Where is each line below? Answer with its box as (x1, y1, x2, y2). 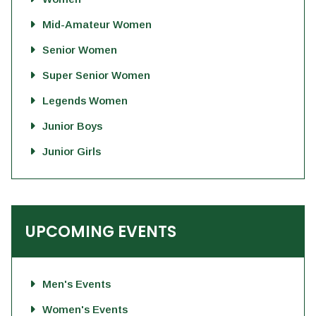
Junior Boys (42, 120, 102, 132)
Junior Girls (42, 145, 101, 157)
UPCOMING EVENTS (25, 221, 176, 243)
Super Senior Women (42, 69, 150, 81)
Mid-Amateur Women (42, 18, 152, 30)
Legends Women (42, 95, 128, 107)
